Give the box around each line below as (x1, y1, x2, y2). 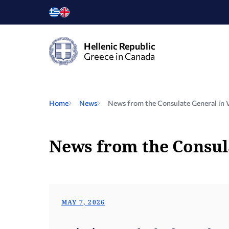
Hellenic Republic (84, 40, 155, 52)
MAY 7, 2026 (61, 198, 105, 207)
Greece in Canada (84, 51, 155, 62)
